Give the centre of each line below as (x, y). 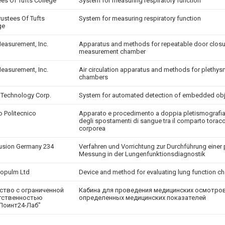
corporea (92, 128)
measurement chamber (112, 51)
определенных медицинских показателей (142, 198)
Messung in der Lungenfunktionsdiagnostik (142, 154)
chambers (93, 77)
